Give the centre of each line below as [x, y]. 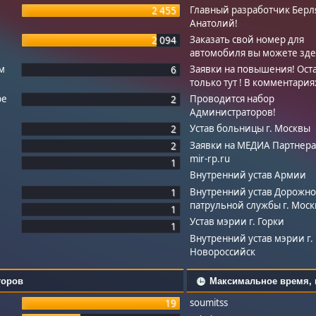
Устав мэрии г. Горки [237, 221]
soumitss [209, 302]
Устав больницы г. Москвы [250, 128]
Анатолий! [214, 23]
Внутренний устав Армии [248, 175]
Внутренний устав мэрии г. [252, 238]
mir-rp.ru [210, 158]
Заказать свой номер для [247, 39]
